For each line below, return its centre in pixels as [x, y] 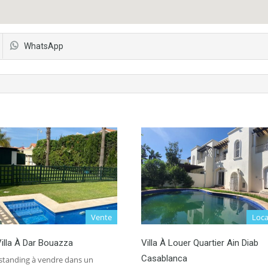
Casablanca [164, 258]
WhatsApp [44, 46]
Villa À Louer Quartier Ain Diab [200, 243]
